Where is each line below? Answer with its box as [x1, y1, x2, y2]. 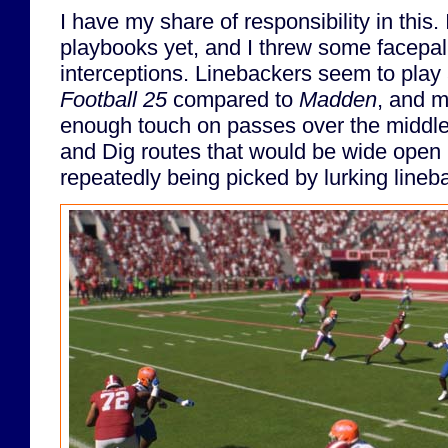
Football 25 [60, 86, 167, 112]
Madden [299, 86, 377, 112]
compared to [167, 86, 299, 112]
